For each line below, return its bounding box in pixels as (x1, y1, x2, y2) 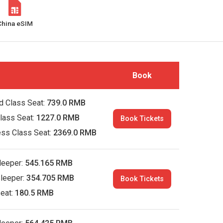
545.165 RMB (25, 158, 73, 168)
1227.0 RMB (36, 113, 80, 122)
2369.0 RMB (53, 128, 97, 137)
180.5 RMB (15, 188, 54, 198)
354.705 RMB (26, 173, 75, 183)
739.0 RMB (47, 98, 86, 108)
